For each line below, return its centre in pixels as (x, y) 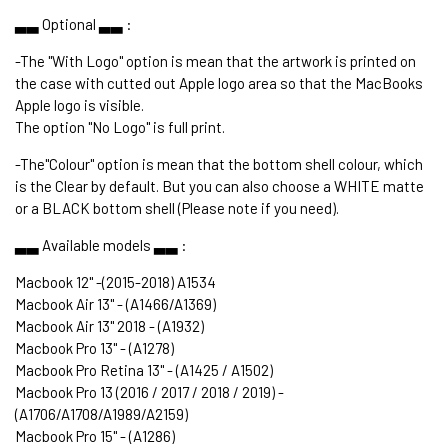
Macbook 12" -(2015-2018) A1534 (115, 281)
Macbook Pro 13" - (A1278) (94, 347)
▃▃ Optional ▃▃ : (73, 23)
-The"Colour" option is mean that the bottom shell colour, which (219, 163)
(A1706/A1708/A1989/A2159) (101, 413)
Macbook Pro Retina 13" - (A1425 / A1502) (144, 369)
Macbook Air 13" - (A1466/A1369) (115, 303)
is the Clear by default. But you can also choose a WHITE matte (219, 185)
